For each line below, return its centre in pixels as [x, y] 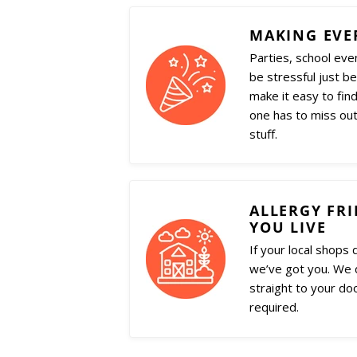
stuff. [263, 134]
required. [274, 306]
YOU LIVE [288, 227]
